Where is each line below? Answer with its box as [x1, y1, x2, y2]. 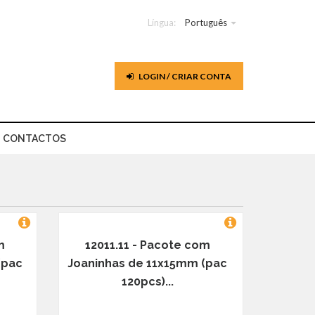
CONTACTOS [2, 133, 66, 144]
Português [185, 17, 227, 28]
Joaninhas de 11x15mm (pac [67, 257, 228, 270]
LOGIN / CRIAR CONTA [137, 71, 231, 82]
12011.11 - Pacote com [84, 238, 210, 252]
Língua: [148, 17, 176, 28]
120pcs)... [121, 275, 174, 288]
